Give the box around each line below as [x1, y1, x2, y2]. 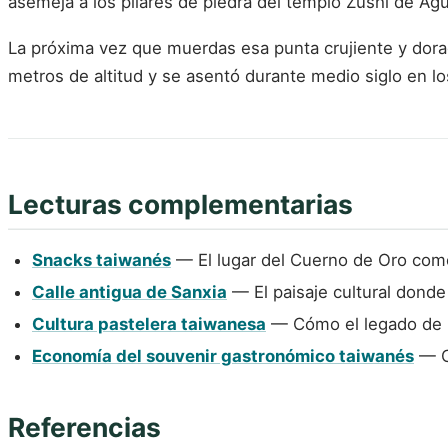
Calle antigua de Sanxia [32, 282, 227, 303]
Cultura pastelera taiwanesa [32, 313, 266, 334]
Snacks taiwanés [32, 250, 171, 271]
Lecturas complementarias [8, 187, 353, 220]
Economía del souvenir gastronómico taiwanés [32, 345, 414, 366]
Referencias [8, 410, 161, 443]
